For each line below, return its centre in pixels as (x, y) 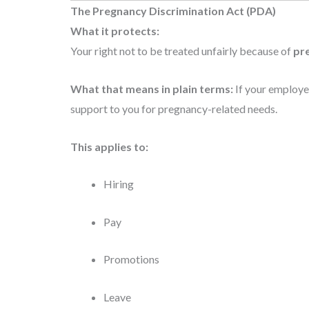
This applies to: (109, 146)
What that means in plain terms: (152, 88)
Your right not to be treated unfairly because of (182, 51)
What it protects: (115, 31)
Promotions (131, 259)
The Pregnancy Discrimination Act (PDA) (173, 11)
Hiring (119, 184)
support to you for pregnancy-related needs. (174, 108)
